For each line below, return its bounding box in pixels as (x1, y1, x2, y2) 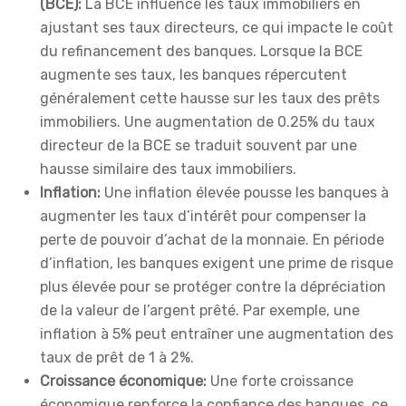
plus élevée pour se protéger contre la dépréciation (40, 278, 386, 296)
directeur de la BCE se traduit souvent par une (40, 137, 357, 155)
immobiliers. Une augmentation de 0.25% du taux (40, 113, 375, 131)
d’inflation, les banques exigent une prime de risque (40, 255, 393, 273)
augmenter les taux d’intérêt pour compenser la (40, 208, 366, 226)
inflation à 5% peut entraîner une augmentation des (40, 325, 393, 343)
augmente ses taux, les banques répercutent (40, 66, 347, 84)
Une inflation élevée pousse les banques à (104, 184, 389, 202)
